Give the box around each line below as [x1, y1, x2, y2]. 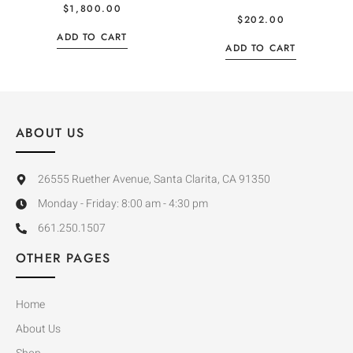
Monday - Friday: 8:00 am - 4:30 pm [37, 195, 208, 213]
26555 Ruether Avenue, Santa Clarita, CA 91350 [37, 171, 270, 188]
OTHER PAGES [16, 249, 111, 268]
